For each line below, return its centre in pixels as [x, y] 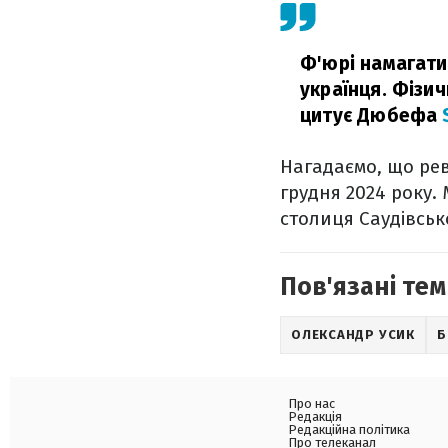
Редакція [315, 416]
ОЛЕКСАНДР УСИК [353, 334]
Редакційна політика [349, 429]
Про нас [311, 403]
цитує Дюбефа [371, 115]
